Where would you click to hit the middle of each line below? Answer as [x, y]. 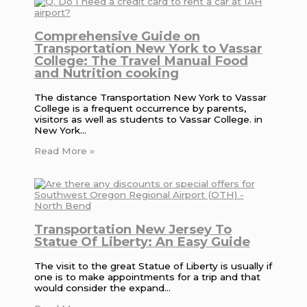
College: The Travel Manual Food [141, 60]
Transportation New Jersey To [133, 229]
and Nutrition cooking [106, 73]
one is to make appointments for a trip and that [147, 277]
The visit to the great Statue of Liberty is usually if [153, 266]
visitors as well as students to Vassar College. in [148, 120]
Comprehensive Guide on [117, 36]
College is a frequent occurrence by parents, [140, 109]
